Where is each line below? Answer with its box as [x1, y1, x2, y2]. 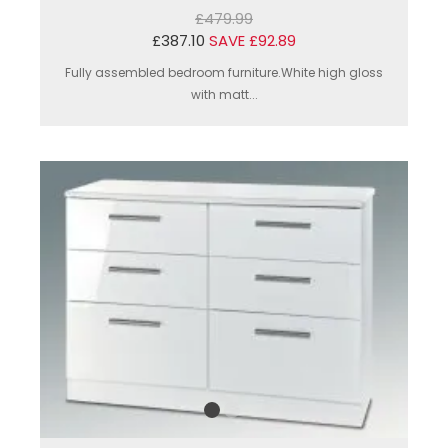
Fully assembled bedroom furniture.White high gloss [65, 64, 383, 82]
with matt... [190, 86, 258, 104]
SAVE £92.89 [209, 30, 296, 52]
